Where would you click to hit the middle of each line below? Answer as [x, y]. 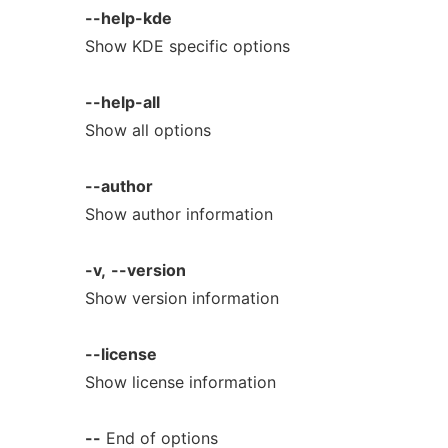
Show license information [180, 382]
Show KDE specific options [187, 46]
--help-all [122, 102]
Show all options [147, 130]
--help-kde [128, 18]
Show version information [181, 298]
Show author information [178, 214]
